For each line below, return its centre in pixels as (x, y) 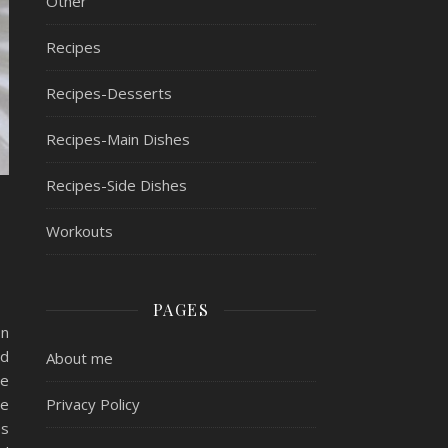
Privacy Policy (93, 404)
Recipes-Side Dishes (116, 185)
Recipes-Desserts (109, 93)
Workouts (79, 231)
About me (79, 358)
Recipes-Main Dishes (118, 139)
